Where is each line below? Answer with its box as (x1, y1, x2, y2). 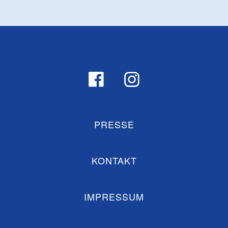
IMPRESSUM (84, 189, 144, 203)
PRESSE (94, 117, 134, 131)
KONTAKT (91, 153, 137, 167)
